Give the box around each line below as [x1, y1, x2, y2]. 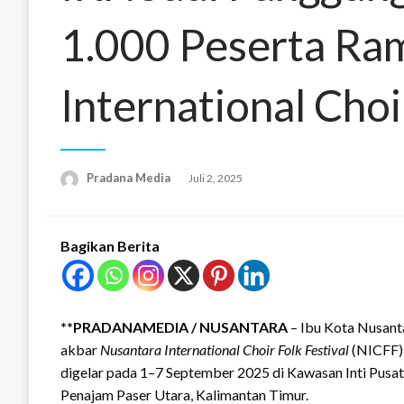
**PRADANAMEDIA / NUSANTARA [60, 317, 288, 335]
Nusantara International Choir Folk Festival [100, 340, 349, 358]
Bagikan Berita [60, 236, 160, 254]
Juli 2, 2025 [188, 171, 243, 186]
